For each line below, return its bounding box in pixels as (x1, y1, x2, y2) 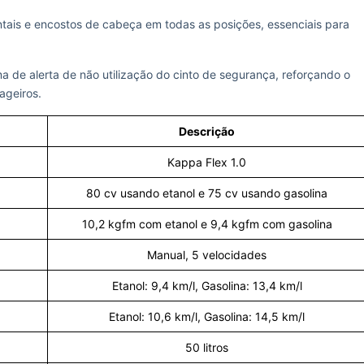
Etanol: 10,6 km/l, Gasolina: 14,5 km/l (109, 310, 305, 323)
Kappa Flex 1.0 (167, 155, 246, 169)
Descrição (179, 124, 235, 138)
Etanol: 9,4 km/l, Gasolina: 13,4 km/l (111, 279, 302, 292)
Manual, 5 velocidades (147, 248, 266, 262)
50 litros (185, 340, 228, 354)
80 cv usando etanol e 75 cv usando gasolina (86, 186, 327, 200)
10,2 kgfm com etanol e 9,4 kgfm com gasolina (81, 217, 332, 231)
